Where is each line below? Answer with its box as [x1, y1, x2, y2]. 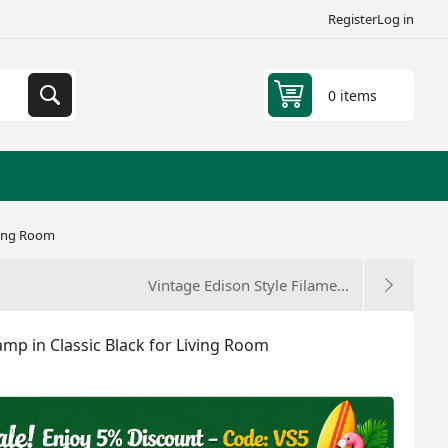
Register [328, 10, 378, 28]
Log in [377, 10, 415, 28]
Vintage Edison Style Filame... [148, 275, 350, 295]
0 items [328, 85, 378, 105]
